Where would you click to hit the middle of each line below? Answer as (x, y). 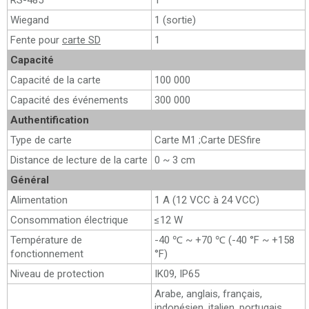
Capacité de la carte (56, 80)
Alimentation (39, 200)
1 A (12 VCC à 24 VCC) (207, 200)
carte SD (81, 40)
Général (30, 180)
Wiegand (30, 20)
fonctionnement (47, 254)
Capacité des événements (69, 100)
